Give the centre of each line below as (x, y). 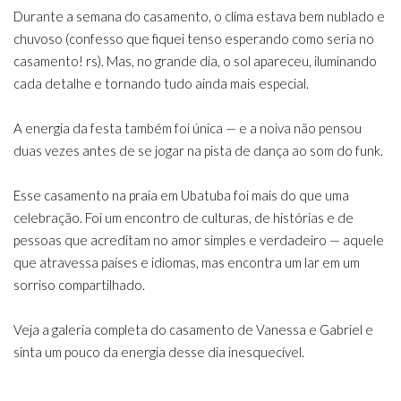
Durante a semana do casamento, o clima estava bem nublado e (199, 16)
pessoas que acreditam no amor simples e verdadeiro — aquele (199, 240)
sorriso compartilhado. (79, 285)
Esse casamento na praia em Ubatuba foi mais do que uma (181, 195)
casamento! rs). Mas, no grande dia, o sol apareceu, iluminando (195, 61)
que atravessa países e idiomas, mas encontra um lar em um (187, 262)
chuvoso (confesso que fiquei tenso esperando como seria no (194, 38)
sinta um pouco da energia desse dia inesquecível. (159, 352)
